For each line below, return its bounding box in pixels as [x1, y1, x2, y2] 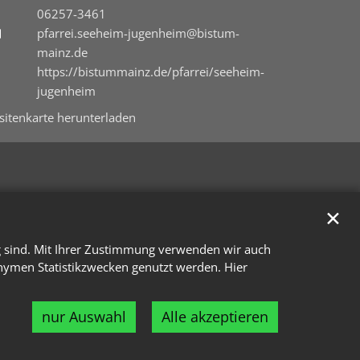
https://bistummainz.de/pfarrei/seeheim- [37, 63, 264, 80]
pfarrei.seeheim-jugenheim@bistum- [37, 24, 239, 41]
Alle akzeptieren [162, 307, 268, 326]
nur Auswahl [42, 307, 126, 326]
